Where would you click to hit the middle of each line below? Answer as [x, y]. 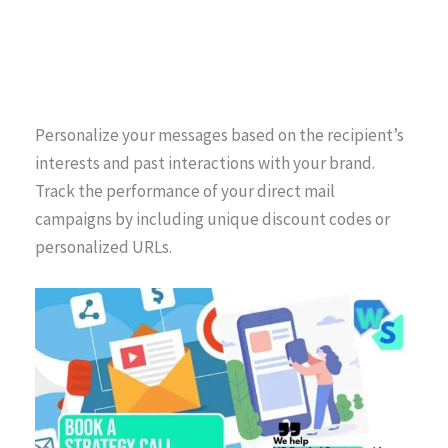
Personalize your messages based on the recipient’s [219, 135]
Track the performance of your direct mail [185, 191]
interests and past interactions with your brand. [205, 163]
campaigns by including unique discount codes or [212, 219]
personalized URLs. [103, 247]
